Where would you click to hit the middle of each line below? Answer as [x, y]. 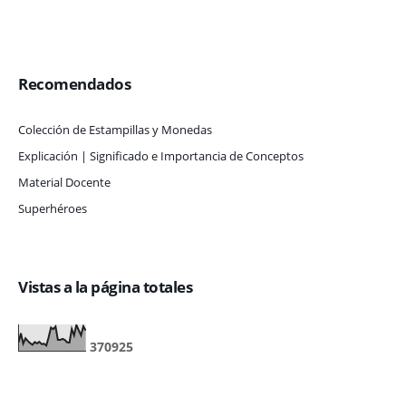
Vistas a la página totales [105, 286]
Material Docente [64, 182]
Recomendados [74, 83]
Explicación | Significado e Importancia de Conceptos [161, 155]
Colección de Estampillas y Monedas [115, 129]
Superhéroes [53, 208]
